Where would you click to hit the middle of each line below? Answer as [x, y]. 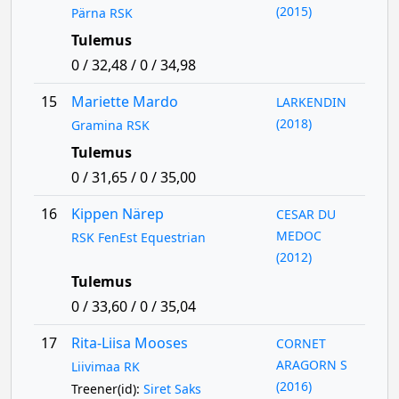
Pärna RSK [102, 13]
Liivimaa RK [105, 366]
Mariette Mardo [124, 102]
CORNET [301, 343]
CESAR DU [306, 214]
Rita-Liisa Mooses [129, 343]
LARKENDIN [312, 102]
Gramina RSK [110, 125]
